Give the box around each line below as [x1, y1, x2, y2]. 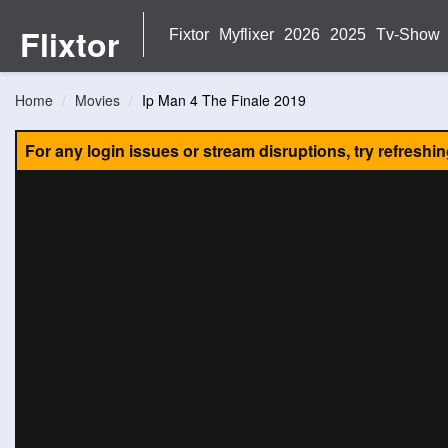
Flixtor [19, 21, 119, 67]
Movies [75, 90, 120, 110]
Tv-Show [376, 26, 440, 43]
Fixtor [169, 26, 209, 43]
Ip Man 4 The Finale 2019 [142, 90, 306, 110]
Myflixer [219, 26, 274, 43]
